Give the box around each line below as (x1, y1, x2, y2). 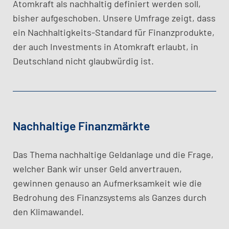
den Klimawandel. (13, 206, 84, 217)
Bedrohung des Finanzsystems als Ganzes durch (13, 192, 207, 203)
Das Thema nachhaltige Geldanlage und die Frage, (13, 149, 214, 160)
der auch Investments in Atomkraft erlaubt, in (13, 41, 198, 52)
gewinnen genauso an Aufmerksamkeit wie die (13, 177, 202, 189)
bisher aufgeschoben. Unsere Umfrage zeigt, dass (13, 12, 216, 24)
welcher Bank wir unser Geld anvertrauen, (13, 163, 182, 174)
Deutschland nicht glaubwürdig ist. (13, 55, 154, 66)
